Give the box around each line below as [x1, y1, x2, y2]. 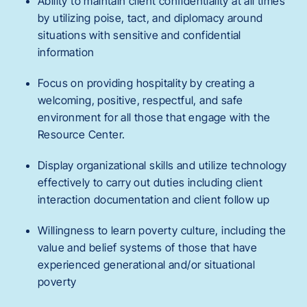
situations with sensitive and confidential [38, 27, 241, 42]
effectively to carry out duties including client [38, 175, 263, 189]
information [38, 45, 95, 59]
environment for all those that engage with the [38, 110, 271, 124]
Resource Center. [38, 127, 128, 141]
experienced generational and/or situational [38, 257, 256, 271]
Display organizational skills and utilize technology [38, 158, 287, 172]
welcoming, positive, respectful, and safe [38, 93, 243, 107]
